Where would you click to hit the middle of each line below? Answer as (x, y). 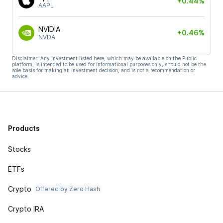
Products (24, 128)
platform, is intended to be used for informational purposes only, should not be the (109, 64)
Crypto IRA (26, 209)
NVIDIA (49, 29)
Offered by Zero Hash (68, 189)
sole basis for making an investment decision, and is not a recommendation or (104, 70)
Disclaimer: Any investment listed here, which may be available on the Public (104, 58)
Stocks (19, 149)
